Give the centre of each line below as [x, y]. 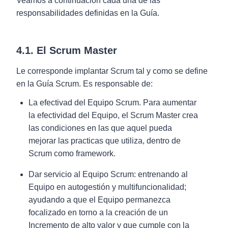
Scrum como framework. [72, 153]
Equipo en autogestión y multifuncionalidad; [107, 187]
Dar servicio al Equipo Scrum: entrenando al [108, 174]
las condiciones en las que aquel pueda [100, 128]
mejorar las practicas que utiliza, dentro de [105, 141]
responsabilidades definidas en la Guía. [88, 13]
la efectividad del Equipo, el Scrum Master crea [113, 115]
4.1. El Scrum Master [67, 50]
